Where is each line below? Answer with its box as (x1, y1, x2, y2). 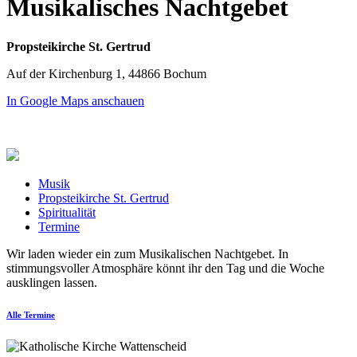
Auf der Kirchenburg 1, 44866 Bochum (6, 66, 206, 80)
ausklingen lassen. (6, 275, 97, 289)
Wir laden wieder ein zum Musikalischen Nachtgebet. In (6, 246, 288, 261)
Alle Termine (6, 309, 55, 320)
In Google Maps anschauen (6, 93, 144, 108)
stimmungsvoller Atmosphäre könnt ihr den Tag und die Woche (6, 261, 324, 275)
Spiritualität (38, 205, 96, 219)
